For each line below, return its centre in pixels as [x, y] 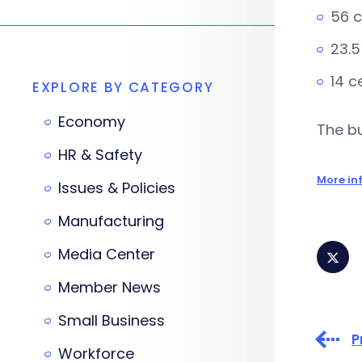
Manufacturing [111, 221]
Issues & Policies [117, 188]
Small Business [112, 320]
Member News [109, 287]
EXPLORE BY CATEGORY [123, 87]
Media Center [107, 254]
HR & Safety [100, 155]
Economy [92, 122]
